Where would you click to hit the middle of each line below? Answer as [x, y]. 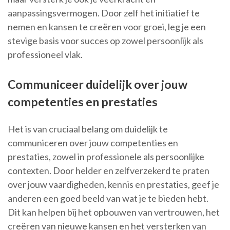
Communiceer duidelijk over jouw [98, 84]
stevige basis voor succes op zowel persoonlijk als [106, 40]
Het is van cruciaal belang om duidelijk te [88, 129]
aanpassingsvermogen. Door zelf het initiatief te [104, 13]
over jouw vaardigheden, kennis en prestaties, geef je [113, 184]
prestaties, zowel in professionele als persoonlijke [106, 156]
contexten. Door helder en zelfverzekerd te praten [109, 170]
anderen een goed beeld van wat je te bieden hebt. [108, 198]
